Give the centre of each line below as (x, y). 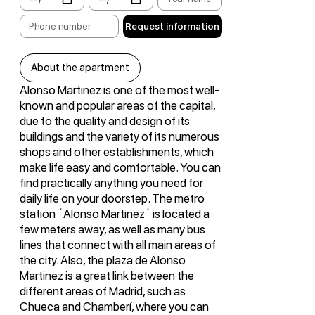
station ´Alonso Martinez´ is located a (114, 214)
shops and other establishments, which (116, 152)
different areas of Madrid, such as (102, 291)
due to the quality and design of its (104, 121)
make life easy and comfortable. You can (120, 168)
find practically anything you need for (111, 183)
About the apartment (80, 68)
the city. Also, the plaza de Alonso (102, 261)
